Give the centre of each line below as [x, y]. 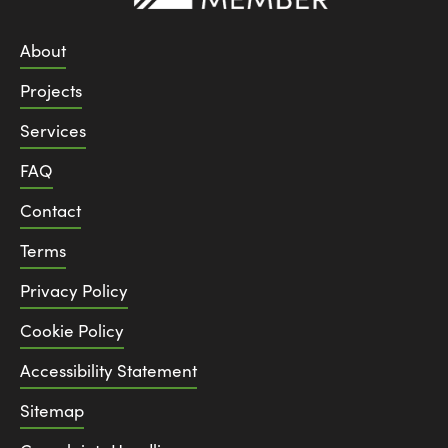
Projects [51, 90]
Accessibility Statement [108, 370]
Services [53, 130]
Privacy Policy [74, 290]
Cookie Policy [72, 330]
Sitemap [52, 410]
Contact [50, 210]
